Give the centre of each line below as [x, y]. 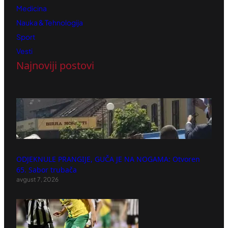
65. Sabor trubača [47, 169]
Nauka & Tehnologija [50, 22]
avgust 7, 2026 [37, 179]
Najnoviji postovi [55, 65]
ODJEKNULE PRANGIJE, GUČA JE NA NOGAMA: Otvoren [108, 159]
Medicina [32, 8]
